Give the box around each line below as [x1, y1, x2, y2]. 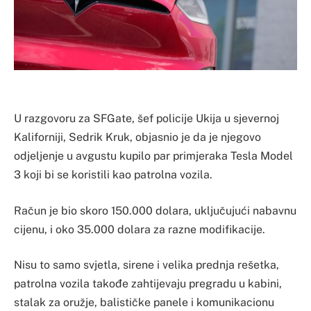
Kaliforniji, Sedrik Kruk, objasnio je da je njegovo [14, 131, 261, 144]
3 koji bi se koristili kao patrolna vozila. [14, 168, 212, 182]
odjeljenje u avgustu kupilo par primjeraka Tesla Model [14, 149, 293, 163]
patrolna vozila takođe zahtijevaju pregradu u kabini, [14, 277, 282, 291]
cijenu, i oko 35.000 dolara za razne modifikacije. [14, 222, 265, 236]
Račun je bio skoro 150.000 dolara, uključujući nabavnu [14, 203, 296, 217]
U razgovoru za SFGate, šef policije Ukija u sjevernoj [14, 112, 279, 126]
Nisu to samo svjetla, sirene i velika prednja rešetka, [14, 258, 279, 272]
